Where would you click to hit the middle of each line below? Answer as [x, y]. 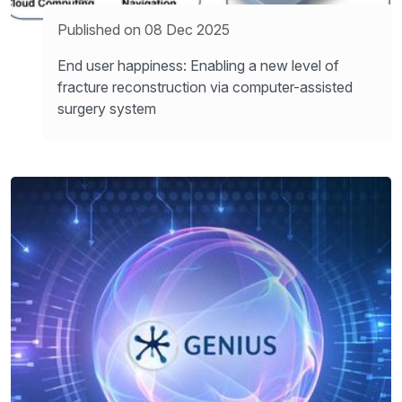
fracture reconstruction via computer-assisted [205, 87]
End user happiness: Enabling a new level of [198, 65]
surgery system [107, 108]
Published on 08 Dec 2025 [144, 29]
